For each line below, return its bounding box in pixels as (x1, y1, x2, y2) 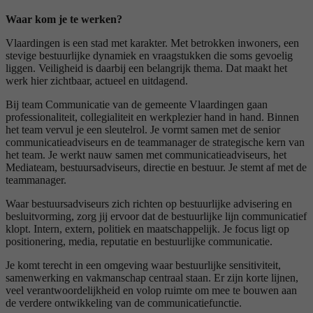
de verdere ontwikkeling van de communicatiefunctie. (6, 296, 242, 309)
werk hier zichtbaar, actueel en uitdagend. (6, 74, 188, 87)
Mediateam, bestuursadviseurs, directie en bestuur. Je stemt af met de (6, 161, 307, 173)
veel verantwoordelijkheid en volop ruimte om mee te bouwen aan (6, 284, 297, 296)
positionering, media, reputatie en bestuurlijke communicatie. (6, 235, 272, 247)
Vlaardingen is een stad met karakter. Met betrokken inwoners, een (6, 36, 299, 49)
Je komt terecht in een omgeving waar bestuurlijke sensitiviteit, (6, 259, 281, 271)
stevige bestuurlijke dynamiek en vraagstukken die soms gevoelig (6, 49, 293, 61)
